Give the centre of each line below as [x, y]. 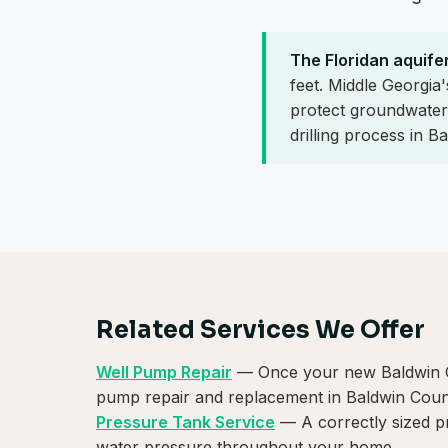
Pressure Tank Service [185, 422]
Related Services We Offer [260, 330]
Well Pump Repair [164, 372]
